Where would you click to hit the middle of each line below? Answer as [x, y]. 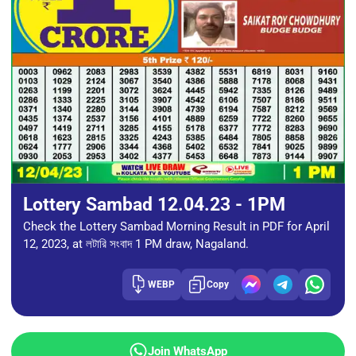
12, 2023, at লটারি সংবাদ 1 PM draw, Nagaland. [136, 244]
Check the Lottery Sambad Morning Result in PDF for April [176, 226]
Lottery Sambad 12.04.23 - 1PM [154, 204]
